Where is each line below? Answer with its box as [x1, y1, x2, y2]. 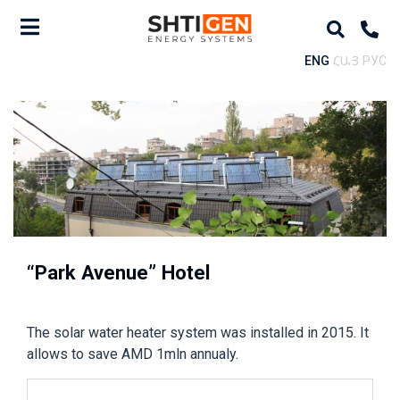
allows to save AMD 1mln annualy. [27, 344, 238, 364]
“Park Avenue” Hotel [27, 258, 210, 286]
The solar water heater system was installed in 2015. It [27, 322, 369, 343]
